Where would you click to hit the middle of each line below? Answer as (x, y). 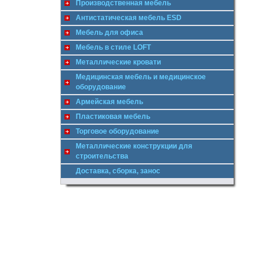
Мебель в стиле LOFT (113, 47)
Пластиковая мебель (113, 117)
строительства (102, 156)
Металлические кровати (118, 62)
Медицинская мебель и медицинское (141, 77)
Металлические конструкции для (134, 146)
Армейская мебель (109, 102)
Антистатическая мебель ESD (129, 18)
